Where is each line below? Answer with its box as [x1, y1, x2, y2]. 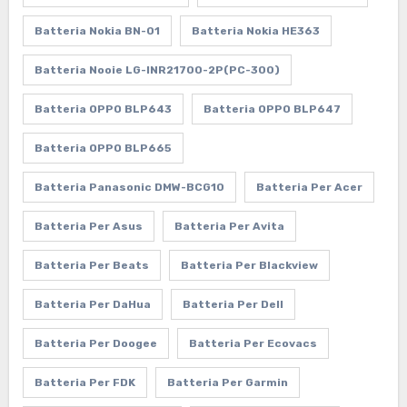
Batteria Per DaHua [34, 297, 151, 311]
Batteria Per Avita [174, 219, 284, 233]
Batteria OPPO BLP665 [34, 141, 172, 154]
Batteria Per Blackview [180, 258, 318, 272]
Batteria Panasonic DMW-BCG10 [34, 180, 224, 194]
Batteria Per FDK [34, 375, 135, 389]
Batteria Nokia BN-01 [34, 24, 160, 37]
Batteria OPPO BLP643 [34, 102, 172, 115]
